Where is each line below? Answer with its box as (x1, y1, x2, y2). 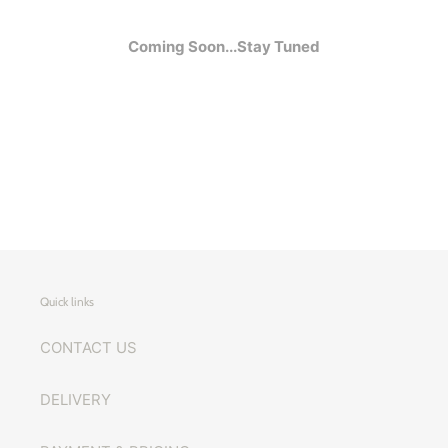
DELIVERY (40, 389, 111, 409)
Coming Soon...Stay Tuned (128, 37, 320, 56)
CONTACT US (40, 337, 137, 357)
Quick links (40, 294, 94, 310)
